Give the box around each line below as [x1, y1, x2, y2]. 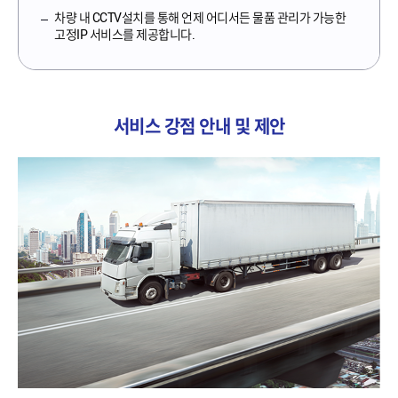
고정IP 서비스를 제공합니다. [54, 25, 195, 43]
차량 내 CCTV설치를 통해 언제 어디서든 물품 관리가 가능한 [54, 8, 346, 26]
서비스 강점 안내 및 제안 [113, 114, 285, 139]
